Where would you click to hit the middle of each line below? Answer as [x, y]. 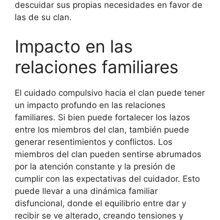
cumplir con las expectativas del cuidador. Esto [107, 179]
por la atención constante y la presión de [95, 166]
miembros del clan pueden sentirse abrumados [108, 154]
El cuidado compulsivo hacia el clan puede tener [110, 93]
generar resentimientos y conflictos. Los [94, 142]
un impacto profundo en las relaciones [90, 105]
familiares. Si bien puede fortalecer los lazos [102, 117]
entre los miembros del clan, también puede [102, 130]
